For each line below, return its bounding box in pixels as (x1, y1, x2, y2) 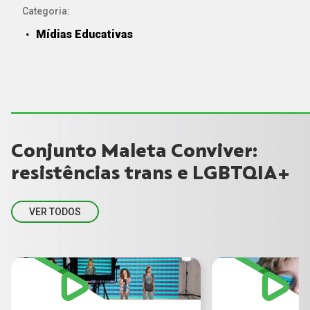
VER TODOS (29, 206, 81, 217)
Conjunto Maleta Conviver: (11, 140, 257, 161)
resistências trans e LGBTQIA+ (11, 162, 290, 183)
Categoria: (22, 5, 70, 17)
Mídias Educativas (36, 27, 133, 41)
